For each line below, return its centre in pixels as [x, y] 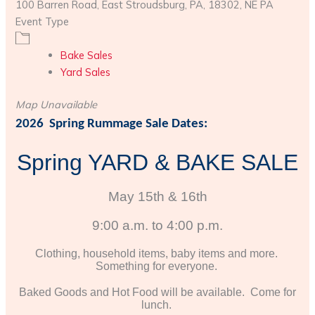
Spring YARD [86, 163]
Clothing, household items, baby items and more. [157, 253]
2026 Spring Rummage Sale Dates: [112, 124]
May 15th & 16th [157, 197]
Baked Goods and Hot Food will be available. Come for [157, 292]
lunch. [157, 304]
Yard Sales [86, 72]
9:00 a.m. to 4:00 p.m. [157, 226]
